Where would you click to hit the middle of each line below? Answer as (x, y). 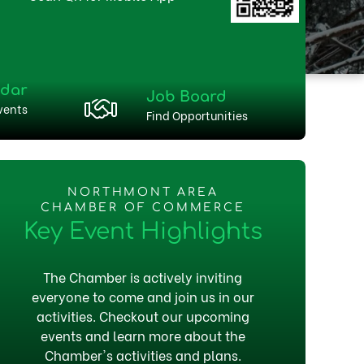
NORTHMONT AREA (143, 192)
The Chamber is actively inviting (143, 276)
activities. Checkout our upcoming (143, 315)
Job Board (187, 96)
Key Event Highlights (143, 231)
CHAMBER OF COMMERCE (143, 207)
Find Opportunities (197, 115)
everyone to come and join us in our (143, 296)
